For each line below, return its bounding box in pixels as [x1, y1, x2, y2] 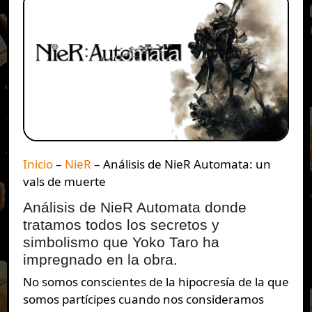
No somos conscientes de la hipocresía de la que [22, 274, 32, 290]
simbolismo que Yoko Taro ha [22, 233, 219, 251]
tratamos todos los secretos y [22, 216, 219, 233]
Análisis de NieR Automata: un [102, 155, 271, 172]
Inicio [26, 155, 53, 172]
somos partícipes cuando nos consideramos [22, 291, 264, 308]
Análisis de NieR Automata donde [22, 198, 247, 216]
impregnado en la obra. [22, 251, 178, 268]
